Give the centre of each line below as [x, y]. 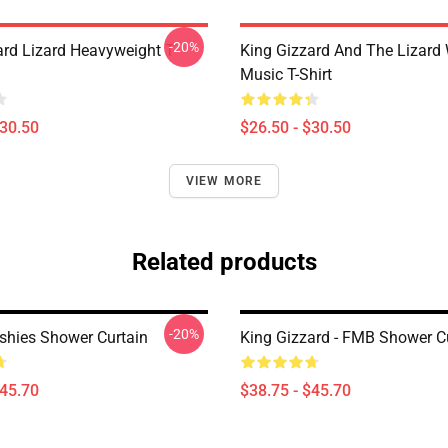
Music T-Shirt [286, 74]
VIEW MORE [224, 181]
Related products [224, 262]
